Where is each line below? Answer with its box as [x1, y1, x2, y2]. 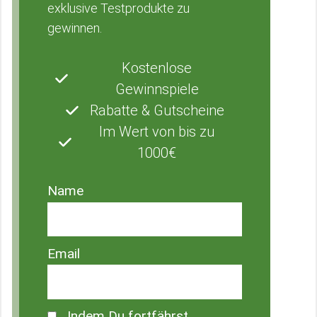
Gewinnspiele [115, 81, 199, 98]
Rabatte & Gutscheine [89, 102, 224, 119]
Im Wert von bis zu [98, 123, 215, 140]
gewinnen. [47, 21, 102, 35]
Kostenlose [122, 59, 192, 76]
